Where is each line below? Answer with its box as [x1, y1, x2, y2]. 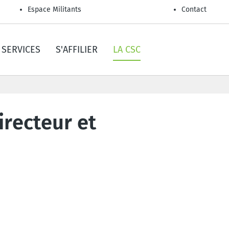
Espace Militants [28, 5, 81, 14]
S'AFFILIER [56, 44, 98, 55]
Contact [181, 5, 207, 14]
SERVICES [2, 44, 40, 55]
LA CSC [113, 44, 141, 55]
